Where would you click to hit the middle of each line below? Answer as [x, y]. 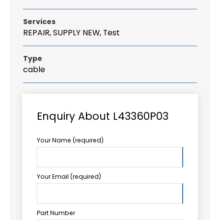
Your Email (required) [69, 176]
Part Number [56, 213]
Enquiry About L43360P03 [103, 116]
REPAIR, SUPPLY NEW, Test [71, 33]
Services [39, 22]
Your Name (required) [70, 140]
